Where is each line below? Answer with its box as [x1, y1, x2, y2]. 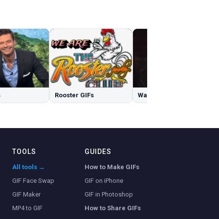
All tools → [12, 163, 45, 171]
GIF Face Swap [12, 177, 54, 185]
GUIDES [85, 148, 112, 156]
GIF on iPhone [85, 177, 124, 185]
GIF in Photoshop [85, 191, 133, 198]
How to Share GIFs [85, 204, 141, 212]
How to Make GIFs [85, 163, 140, 171]
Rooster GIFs [55, 91, 94, 99]
